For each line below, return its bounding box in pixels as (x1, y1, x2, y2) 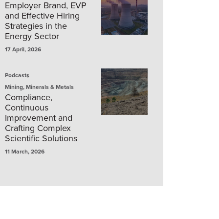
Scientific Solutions (5, 132, 77, 144)
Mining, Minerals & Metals (5, 83, 74, 91)
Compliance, (5, 91, 52, 103)
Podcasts (5, 71, 29, 79)
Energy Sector (5, 30, 59, 42)
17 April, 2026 (5, 45, 41, 53)
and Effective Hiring (5, 9, 80, 22)
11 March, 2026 (5, 147, 44, 155)
